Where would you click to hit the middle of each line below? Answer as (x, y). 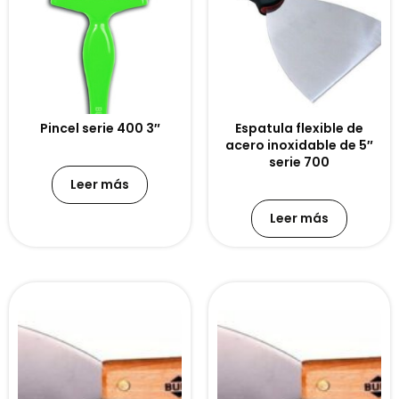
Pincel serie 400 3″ (100, 129)
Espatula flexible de (299, 129)
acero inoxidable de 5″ (299, 146)
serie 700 (299, 163)
